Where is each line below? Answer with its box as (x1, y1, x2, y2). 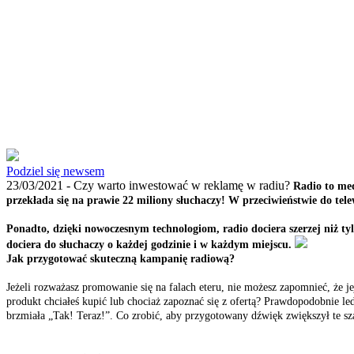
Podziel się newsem (6, 164, 104, 178)
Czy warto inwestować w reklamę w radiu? (73, 179, 293, 192)
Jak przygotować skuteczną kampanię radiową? (6, 253, 235, 265)
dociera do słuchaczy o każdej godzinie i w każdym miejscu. (6, 239, 292, 250)
